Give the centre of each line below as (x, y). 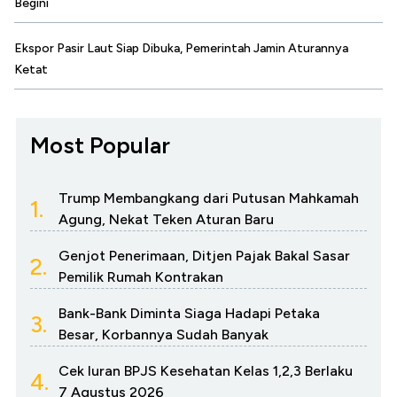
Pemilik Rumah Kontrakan (141, 277)
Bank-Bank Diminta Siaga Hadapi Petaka (189, 314)
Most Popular (100, 146)
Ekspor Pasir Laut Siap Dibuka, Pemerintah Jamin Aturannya (181, 49)
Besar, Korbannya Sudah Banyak (163, 335)
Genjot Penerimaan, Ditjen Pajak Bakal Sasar (204, 256)
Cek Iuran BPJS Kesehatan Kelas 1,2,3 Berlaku (206, 371)
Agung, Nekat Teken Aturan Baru (166, 220)
